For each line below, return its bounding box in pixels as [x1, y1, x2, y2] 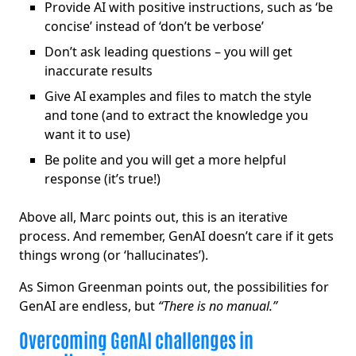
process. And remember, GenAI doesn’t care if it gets [19, 227, 334, 246]
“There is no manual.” [158, 297, 284, 315]
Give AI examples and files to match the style [44, 87, 311, 106]
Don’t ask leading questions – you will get [44, 43, 292, 61]
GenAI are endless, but [19, 297, 158, 315]
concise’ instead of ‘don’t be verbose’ [44, 17, 267, 36]
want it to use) [44, 126, 133, 144]
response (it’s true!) [44, 170, 164, 188]
